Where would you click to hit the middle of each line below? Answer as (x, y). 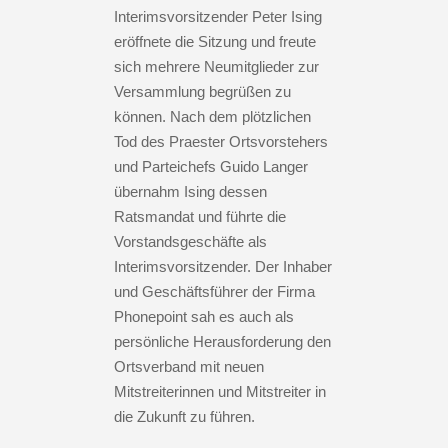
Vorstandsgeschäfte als (190, 241)
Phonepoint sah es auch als (204, 316)
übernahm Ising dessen (190, 191)
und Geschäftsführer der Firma (214, 291)
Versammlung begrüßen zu (202, 91)
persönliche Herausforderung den (222, 341)
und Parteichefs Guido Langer (211, 166)
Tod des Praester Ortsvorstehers (221, 141)
